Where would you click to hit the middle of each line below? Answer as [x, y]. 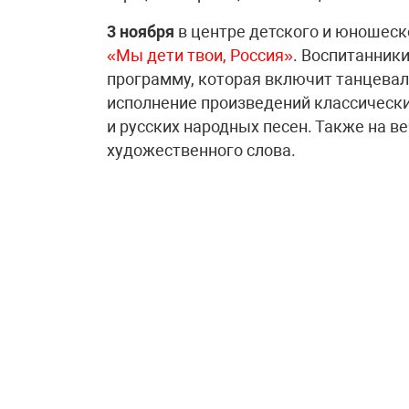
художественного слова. [201, 150]
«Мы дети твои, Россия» [200, 55]
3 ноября [141, 31]
